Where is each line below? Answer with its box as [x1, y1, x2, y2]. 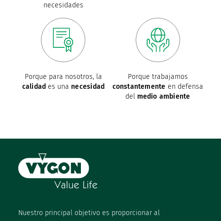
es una [46, 82, 72, 91]
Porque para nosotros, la [24, 73, 102, 81]
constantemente [112, 82, 166, 91]
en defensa [165, 82, 203, 91]
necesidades [43, 1, 83, 10]
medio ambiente [137, 92, 190, 101]
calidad [22, 82, 46, 91]
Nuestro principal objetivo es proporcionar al [18, 208, 160, 217]
